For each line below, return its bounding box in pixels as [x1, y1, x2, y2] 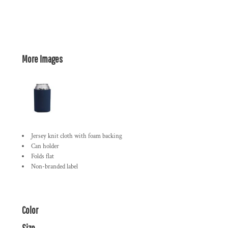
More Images [22, 53, 63, 65]
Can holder [31, 142, 59, 151]
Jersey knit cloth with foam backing [31, 132, 122, 140]
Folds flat [31, 152, 54, 161]
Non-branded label [31, 162, 78, 171]
